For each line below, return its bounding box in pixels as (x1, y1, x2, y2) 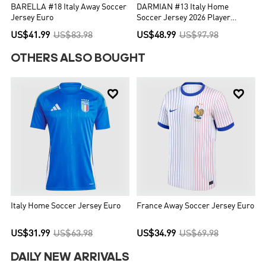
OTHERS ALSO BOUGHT (11, 53, 146, 65)
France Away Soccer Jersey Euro (137, 202, 254, 210)
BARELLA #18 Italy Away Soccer (11, 4, 127, 12)
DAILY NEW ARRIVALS (11, 251, 130, 264)
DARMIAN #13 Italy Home (137, 4, 229, 12)
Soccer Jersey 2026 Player (137, 14, 230, 23)
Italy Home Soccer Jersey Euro (11, 202, 121, 210)
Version (137, 25, 164, 33)
